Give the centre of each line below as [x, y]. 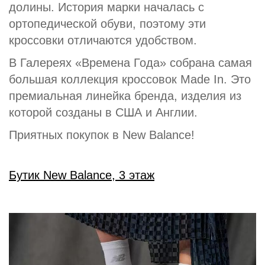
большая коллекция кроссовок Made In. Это [130, 79]
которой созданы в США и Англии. [103, 112]
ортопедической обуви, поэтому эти [107, 24]
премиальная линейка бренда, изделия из [125, 96]
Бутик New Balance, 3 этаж [82, 175]
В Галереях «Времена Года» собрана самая [130, 63]
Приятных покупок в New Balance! [102, 135]
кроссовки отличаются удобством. [103, 40]
